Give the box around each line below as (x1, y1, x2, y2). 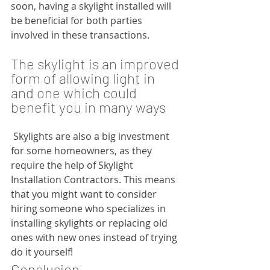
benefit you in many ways (11, 98, 166, 116)
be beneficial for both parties (11, 13, 145, 27)
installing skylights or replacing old (11, 216, 170, 230)
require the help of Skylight (11, 158, 136, 172)
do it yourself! (11, 245, 73, 259)
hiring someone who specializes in (11, 201, 168, 215)
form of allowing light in (11, 69, 158, 87)
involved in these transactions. (11, 28, 149, 42)
